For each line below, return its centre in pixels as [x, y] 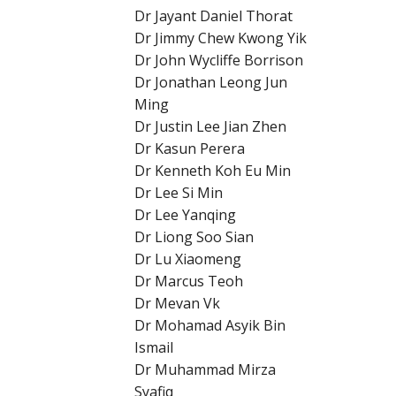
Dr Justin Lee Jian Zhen [210, 126]
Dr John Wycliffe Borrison [219, 60]
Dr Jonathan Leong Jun [211, 82]
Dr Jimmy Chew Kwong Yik [221, 38]
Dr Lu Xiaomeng [188, 259]
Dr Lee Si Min [179, 193]
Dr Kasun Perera [190, 148]
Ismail [154, 347]
